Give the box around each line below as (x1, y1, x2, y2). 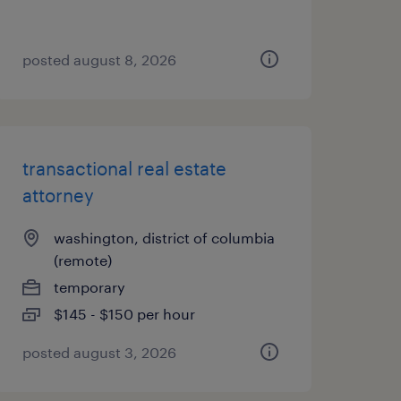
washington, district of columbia (53, 229, 275, 246)
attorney (21, 184, 94, 206)
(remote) (53, 252, 112, 269)
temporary (53, 278, 125, 295)
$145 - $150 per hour (53, 305, 195, 322)
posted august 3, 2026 (21, 344, 176, 361)
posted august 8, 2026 (21, 51, 176, 68)
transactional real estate (21, 158, 226, 179)
